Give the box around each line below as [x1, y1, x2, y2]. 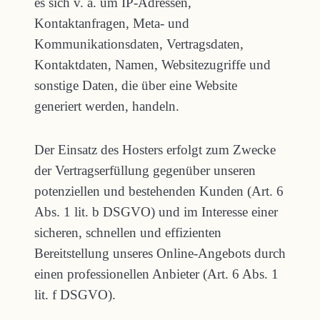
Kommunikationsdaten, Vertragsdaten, [34, 36, 244, 51]
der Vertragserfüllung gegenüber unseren [34, 163, 256, 178]
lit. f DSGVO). [34, 287, 116, 302]
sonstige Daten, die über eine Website [34, 78, 237, 93]
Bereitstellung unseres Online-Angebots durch [34, 246, 286, 261]
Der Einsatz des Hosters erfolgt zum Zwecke [34, 142, 276, 157]
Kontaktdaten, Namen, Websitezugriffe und [34, 57, 271, 72]
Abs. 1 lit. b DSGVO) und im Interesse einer [34, 204, 278, 219]
